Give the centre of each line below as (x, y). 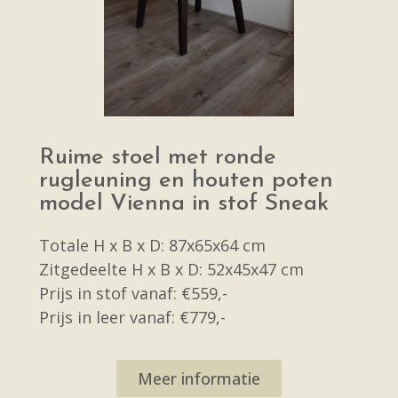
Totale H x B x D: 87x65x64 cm (152, 245)
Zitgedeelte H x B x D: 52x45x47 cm (171, 269)
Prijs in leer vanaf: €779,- (132, 317)
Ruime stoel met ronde (158, 157)
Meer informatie (199, 378)
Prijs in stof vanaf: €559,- (133, 293)
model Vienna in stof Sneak (184, 203)
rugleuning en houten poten (186, 180)
